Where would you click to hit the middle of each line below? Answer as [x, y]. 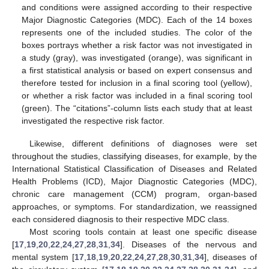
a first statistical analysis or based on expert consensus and [137, 70]
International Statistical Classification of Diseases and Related [134, 168]
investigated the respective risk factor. [93, 120]
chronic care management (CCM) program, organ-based [134, 194]
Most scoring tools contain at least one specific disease [143, 231]
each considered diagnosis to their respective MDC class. [121, 219]
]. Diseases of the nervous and [189, 244]
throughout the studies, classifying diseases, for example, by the [134, 156]
